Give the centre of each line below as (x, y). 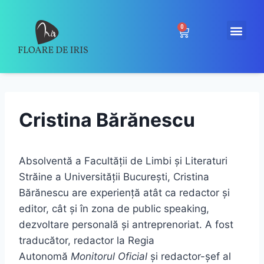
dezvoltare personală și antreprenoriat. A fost (126, 225)
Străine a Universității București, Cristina (114, 177)
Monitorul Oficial (109, 256)
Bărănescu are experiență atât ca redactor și (124, 193)
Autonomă (45, 256)
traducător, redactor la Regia (87, 240)
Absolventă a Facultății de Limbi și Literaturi (123, 161)
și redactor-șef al (189, 256)
